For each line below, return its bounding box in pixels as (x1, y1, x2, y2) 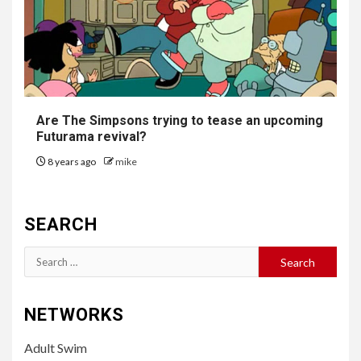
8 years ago (46, 156, 98, 168)
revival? (94, 129, 147, 145)
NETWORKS (24, 305, 124, 326)
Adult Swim (24, 340, 87, 356)
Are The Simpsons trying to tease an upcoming (36, 113, 323, 129)
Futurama (36, 129, 94, 145)
